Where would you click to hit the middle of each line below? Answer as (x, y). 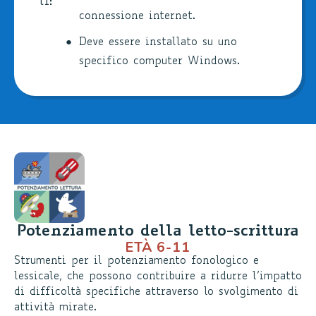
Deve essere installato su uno (158, 42)
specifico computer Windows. (159, 61)
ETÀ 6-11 (158, 247)
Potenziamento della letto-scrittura (158, 231)
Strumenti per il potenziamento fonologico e (136, 261)
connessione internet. (137, 16)
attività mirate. (55, 308)
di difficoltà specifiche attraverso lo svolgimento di (156, 292)
